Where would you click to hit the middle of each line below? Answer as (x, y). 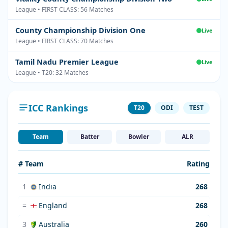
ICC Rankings (58, 108)
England (53, 205)
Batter (90, 137)
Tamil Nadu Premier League (67, 62)
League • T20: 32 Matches (52, 73)
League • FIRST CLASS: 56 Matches (64, 9)
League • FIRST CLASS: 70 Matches (64, 41)
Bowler (138, 137)
